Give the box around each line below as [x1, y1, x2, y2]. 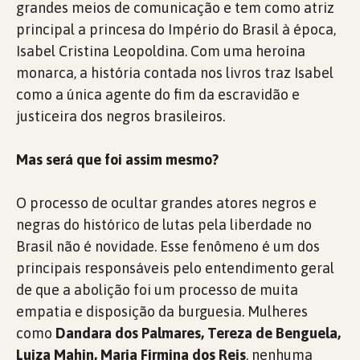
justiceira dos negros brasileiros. [16, 108, 225, 125]
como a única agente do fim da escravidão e [16, 86, 300, 103]
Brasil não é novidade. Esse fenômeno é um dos [16, 238, 320, 255]
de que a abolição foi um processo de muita [16, 281, 298, 298]
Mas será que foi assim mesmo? [16, 151, 219, 168]
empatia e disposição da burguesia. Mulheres [16, 303, 308, 320]
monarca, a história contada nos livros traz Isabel [16, 64, 333, 81]
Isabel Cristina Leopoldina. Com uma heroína [16, 43, 305, 59]
